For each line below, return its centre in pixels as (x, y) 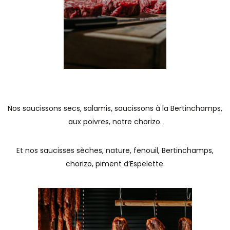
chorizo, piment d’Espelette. (115, 164)
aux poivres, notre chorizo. (115, 122)
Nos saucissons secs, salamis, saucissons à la (89, 108)
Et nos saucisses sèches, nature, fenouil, (89, 150)
